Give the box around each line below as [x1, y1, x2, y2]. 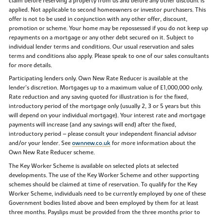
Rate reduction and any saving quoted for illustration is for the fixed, [8, 93, 188, 101]
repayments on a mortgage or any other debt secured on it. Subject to [8, 33, 194, 41]
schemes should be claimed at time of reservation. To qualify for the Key [8, 181, 197, 189]
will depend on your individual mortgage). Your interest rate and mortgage [8, 111, 205, 120]
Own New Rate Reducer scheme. [8, 148, 95, 157]
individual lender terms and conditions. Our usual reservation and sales [8, 42, 194, 51]
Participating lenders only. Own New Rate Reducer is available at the [8, 74, 188, 83]
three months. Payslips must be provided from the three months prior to [8, 208, 200, 217]
